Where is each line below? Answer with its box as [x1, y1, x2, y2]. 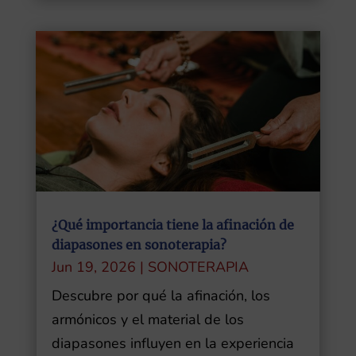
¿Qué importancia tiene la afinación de [51, 216, 294, 233]
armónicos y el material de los [51, 309, 244, 329]
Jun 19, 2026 [51, 257, 136, 277]
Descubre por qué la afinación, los [51, 285, 270, 305]
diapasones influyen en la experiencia [51, 333, 294, 353]
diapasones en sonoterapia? [51, 236, 226, 253]
